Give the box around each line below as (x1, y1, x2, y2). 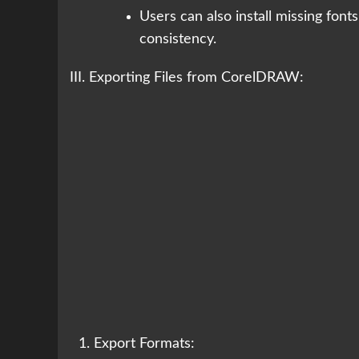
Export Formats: (94, 337, 195, 352)
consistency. (139, 32, 216, 47)
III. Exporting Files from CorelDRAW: (70, 71, 304, 86)
